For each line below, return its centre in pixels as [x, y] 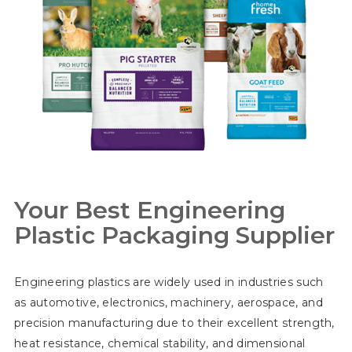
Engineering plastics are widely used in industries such [169, 282]
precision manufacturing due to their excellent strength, [174, 323]
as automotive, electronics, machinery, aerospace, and [168, 303]
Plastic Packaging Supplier [174, 236]
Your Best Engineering [149, 211]
